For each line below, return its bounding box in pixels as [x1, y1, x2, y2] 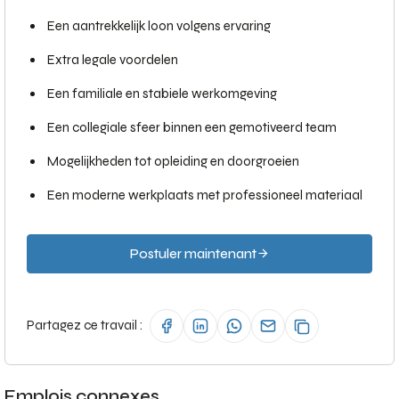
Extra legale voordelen [47, 52, 178, 68]
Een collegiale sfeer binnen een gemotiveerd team [47, 119, 337, 135]
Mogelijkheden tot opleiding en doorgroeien [47, 153, 299, 169]
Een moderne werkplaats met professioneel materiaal [47, 187, 362, 203]
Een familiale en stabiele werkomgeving [47, 85, 277, 102]
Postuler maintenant [129, 246, 256, 262]
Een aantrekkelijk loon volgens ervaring [47, 18, 271, 34]
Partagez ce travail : [27, 316, 142, 333]
